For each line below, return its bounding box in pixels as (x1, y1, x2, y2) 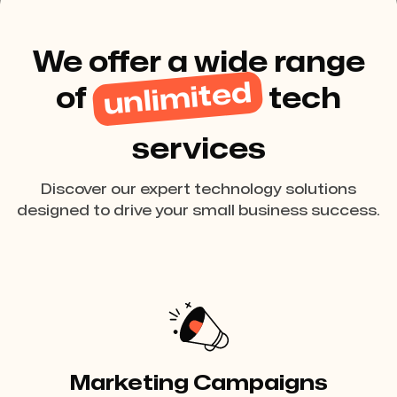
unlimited (102, 78, 253, 120)
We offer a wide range (32, 49, 365, 76)
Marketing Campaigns (69, 373, 328, 393)
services (131, 136, 266, 163)
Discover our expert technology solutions (41, 183, 356, 197)
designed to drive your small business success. (17, 204, 380, 218)
